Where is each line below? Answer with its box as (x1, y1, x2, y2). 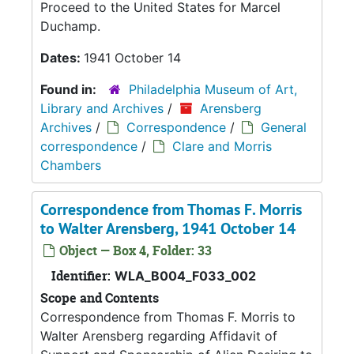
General (261, 119, 307, 135)
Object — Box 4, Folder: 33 (56, 241, 212, 259)
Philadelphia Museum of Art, (129, 81, 297, 97)
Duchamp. (40, 17, 100, 34)
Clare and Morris (172, 137, 272, 154)
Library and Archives (40, 100, 164, 116)
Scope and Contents (40, 288, 159, 307)
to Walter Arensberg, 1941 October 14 (40, 217, 296, 239)
